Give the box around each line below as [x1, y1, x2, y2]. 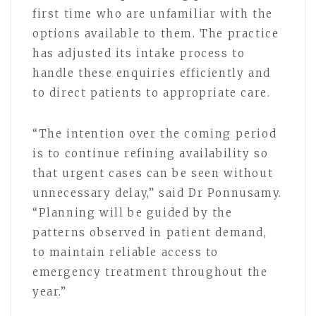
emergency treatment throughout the [32, 265, 268, 279]
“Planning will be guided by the [32, 205, 233, 219]
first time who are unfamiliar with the [32, 6, 273, 20]
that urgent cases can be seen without [32, 166, 274, 180]
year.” [32, 284, 67, 298]
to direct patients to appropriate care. [32, 85, 271, 99]
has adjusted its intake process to [32, 46, 245, 60]
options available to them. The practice [32, 26, 279, 40]
